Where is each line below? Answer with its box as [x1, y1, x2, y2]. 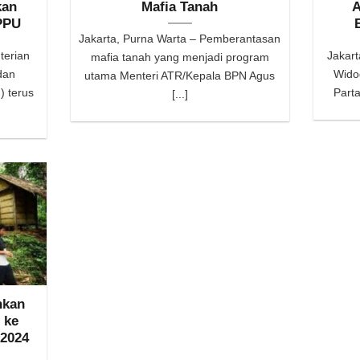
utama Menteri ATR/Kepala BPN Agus [84, 69, 276, 83]
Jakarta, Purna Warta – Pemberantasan [79, 32, 281, 46]
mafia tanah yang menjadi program [90, 51, 269, 64]
